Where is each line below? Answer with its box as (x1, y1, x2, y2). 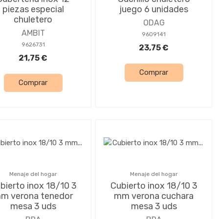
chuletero (14, 14, 52, 25)
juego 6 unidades (119, 3, 188, 15)
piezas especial (2, 3, 64, 15)
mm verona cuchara (114, 190, 194, 201)
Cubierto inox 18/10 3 (110, 180, 197, 191)
